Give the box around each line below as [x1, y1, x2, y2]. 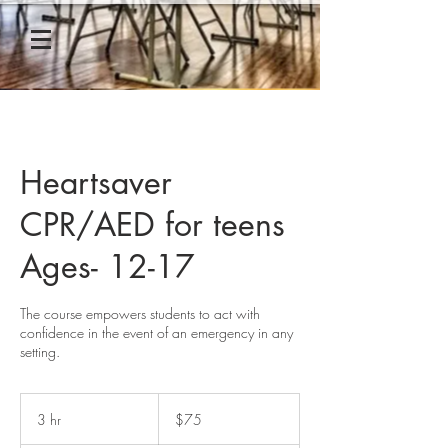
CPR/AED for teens [20, 204, 285, 245]
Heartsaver [20, 162, 172, 203]
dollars [158, 416, 189, 427]
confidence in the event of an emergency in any [20, 323, 293, 342]
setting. [20, 342, 60, 361]
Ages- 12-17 [20, 246, 195, 287]
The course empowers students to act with [20, 304, 260, 323]
